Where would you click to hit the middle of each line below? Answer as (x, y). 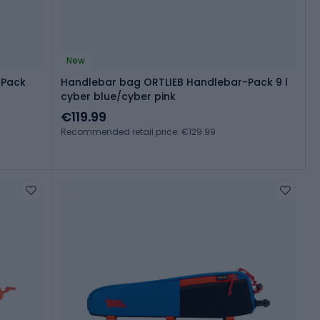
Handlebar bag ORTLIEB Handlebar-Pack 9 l (174, 82)
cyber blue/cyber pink (118, 97)
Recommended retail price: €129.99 (138, 132)
